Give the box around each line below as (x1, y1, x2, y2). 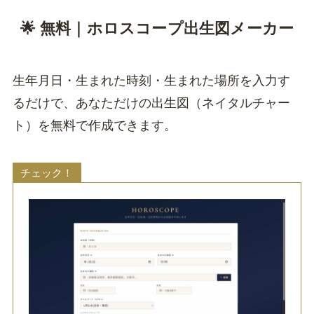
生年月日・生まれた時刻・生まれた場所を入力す (12, 73, 290, 88)
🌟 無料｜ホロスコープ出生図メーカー (20, 20, 294, 37)
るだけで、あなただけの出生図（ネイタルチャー (12, 95, 290, 110)
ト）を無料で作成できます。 (12, 118, 177, 132)
